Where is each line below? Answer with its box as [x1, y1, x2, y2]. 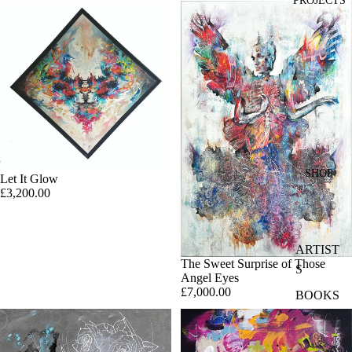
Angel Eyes [181, 271, 239, 284]
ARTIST [295, 243, 339, 256]
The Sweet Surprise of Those [181, 257, 325, 270]
